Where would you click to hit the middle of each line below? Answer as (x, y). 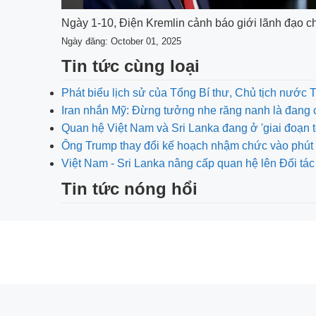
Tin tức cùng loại (130, 66)
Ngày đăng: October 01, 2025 (121, 41)
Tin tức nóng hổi (129, 189)
